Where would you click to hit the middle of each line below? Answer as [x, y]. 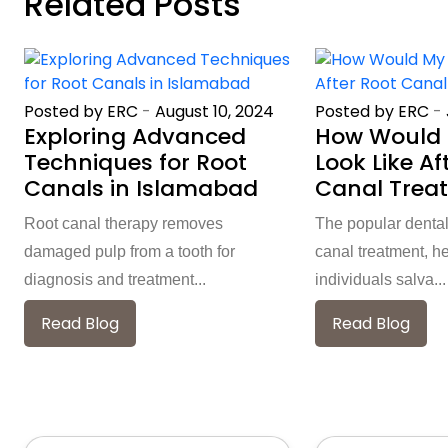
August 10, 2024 [214, 111]
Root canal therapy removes [123, 223]
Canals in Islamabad [141, 188]
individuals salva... [380, 279]
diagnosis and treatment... [115, 279]
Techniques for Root [135, 162]
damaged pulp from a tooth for [129, 251]
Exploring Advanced [135, 136]
